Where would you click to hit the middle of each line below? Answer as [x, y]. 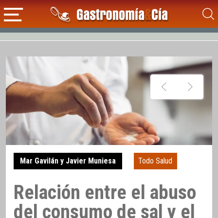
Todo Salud [155, 161]
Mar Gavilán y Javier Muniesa [68, 161]
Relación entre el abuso [105, 192]
